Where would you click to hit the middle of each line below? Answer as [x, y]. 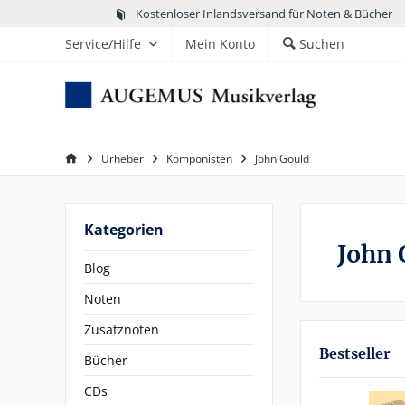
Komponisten [199, 159]
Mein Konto [220, 44]
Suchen [322, 44]
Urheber [122, 159]
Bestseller [355, 353]
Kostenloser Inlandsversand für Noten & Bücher [264, 13]
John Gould [282, 159]
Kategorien [124, 230]
